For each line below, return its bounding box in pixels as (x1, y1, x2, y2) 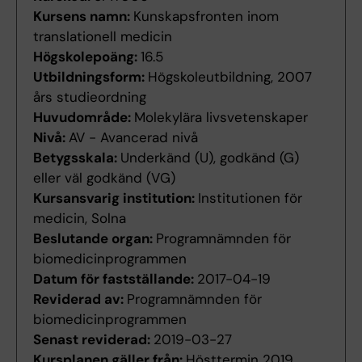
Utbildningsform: (33, 68, 148, 86)
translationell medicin (33, 27, 172, 46)
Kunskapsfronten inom (133, 7, 279, 26)
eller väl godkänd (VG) (33, 169, 175, 187)
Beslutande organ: (33, 229, 156, 248)
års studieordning (33, 88, 146, 107)
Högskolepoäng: (33, 48, 141, 66)
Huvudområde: (33, 108, 134, 127)
